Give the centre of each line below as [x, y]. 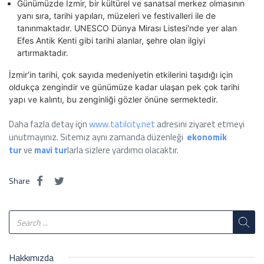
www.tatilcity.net [122, 124]
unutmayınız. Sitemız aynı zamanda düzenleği [97, 137]
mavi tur [51, 150]
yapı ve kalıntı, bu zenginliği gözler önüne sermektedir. [113, 100]
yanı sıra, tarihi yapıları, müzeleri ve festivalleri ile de [116, 16]
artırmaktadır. [43, 53]
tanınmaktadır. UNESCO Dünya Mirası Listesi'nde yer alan [127, 28]
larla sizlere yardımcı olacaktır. [123, 150]
